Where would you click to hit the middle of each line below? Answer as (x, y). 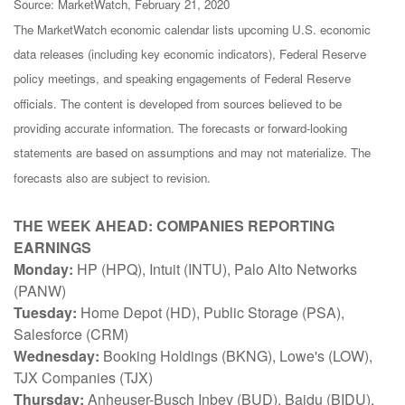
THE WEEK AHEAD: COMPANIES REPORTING (174, 225)
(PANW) (40, 290)
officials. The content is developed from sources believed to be (178, 103)
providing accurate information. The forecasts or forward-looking (180, 127)
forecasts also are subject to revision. (112, 177)
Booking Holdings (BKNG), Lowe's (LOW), (236, 355)
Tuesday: (45, 312)
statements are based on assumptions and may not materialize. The (192, 153)
